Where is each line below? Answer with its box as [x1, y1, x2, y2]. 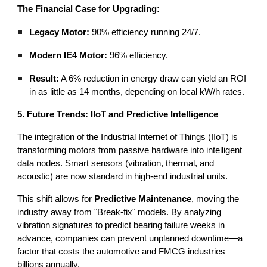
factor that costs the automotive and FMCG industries [17, 247, 226, 257]
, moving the [191, 194, 240, 204]
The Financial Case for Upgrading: [17, 4, 160, 14]
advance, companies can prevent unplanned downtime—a [17, 234, 243, 244]
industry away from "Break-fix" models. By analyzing [17, 207, 222, 218]
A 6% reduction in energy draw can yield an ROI [59, 74, 247, 84]
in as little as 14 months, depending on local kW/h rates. [29, 87, 245, 97]
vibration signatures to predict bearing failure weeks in [17, 221, 225, 231]
